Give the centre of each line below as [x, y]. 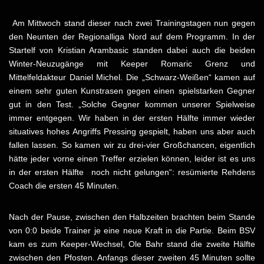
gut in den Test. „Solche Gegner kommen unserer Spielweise [132, 105]
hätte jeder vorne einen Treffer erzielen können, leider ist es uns [132, 159]
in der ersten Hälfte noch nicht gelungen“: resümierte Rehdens [132, 172]
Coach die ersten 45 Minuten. [64, 186]
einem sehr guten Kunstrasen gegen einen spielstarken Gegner [132, 91]
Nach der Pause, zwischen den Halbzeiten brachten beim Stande [132, 217]
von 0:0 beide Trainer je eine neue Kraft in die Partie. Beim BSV [132, 231]
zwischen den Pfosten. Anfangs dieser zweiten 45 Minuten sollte [132, 258]
